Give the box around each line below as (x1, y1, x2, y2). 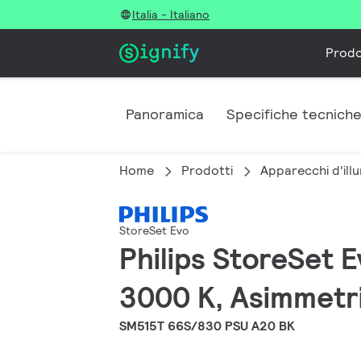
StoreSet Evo (119, 223, 189, 239)
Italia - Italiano (132, 7, 210, 22)
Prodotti (181, 162, 233, 179)
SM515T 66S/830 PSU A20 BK (119, 317, 295, 335)
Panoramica (126, 105, 204, 123)
